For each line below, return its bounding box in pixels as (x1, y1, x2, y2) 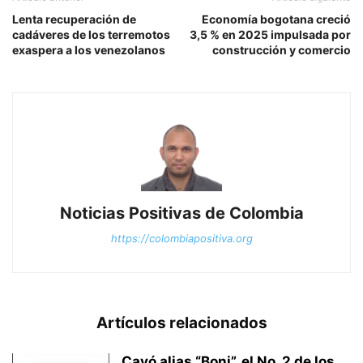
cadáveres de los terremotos (12, 28, 170, 42)
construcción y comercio (212, 43, 351, 58)
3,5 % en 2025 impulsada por (190, 28, 351, 42)
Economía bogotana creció (202, 12, 351, 27)
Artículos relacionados (96, 314, 267, 333)
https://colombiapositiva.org (110, 232, 253, 246)
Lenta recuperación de (12, 12, 136, 27)
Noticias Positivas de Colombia (59, 203, 304, 224)
